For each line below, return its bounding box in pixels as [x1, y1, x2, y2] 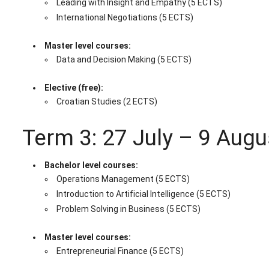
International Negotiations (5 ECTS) [56, 13, 193, 23]
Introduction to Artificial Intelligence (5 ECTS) [56, 189, 231, 199]
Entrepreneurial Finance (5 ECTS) [56, 246, 184, 256]
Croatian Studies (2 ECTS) [56, 97, 157, 107]
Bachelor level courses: [44, 160, 138, 171]
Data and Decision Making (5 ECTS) [56, 55, 192, 65]
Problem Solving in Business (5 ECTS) [56, 204, 201, 214]
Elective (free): [44, 83, 103, 93]
